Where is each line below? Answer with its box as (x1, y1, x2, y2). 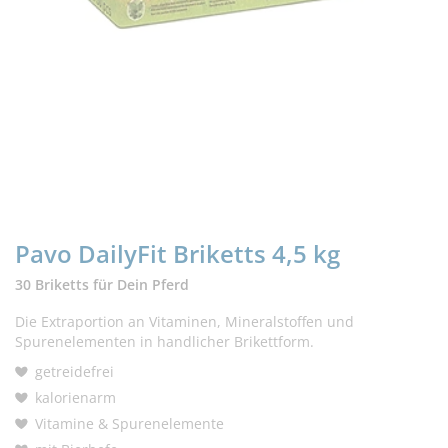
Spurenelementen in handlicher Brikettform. (15, 332, 314, 351)
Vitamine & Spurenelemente (35, 414, 224, 433)
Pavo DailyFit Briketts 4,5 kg (15, 237, 340, 270)
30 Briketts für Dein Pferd (15, 275, 189, 294)
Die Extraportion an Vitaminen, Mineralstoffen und (15, 312, 354, 331)
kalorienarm (35, 388, 116, 407)
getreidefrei (35, 362, 114, 381)
